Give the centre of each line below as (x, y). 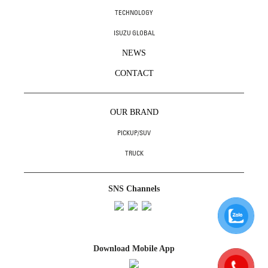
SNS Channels (134, 189)
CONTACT (134, 74)
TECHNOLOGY (134, 13)
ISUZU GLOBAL (134, 33)
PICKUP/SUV (134, 133)
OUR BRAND (134, 112)
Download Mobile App (134, 249)
